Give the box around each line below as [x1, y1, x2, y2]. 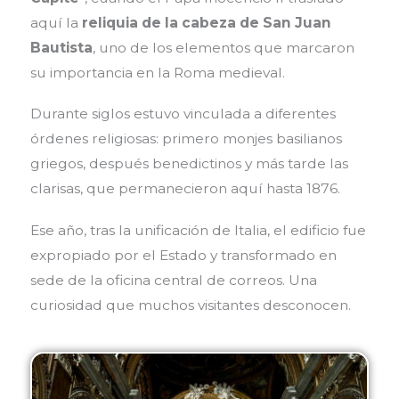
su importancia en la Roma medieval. [29, 63, 285, 81]
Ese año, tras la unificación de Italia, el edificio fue [29, 221, 366, 239]
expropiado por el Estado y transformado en [29, 246, 337, 264]
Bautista [29, 38, 93, 56]
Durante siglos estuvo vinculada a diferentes [29, 105, 336, 123]
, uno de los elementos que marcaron [92, 38, 354, 56]
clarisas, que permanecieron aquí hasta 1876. [29, 180, 340, 198]
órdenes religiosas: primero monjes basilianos [29, 130, 342, 148]
